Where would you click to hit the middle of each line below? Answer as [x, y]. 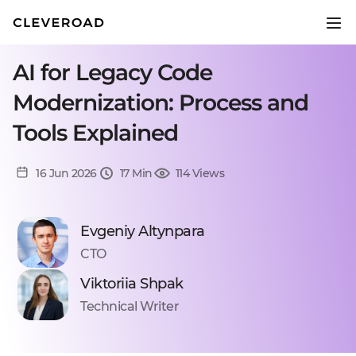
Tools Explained [95, 133]
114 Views [199, 173]
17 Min [136, 173]
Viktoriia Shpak [132, 284]
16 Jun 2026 [66, 173]
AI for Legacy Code [112, 72]
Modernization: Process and [161, 103]
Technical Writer [130, 306]
